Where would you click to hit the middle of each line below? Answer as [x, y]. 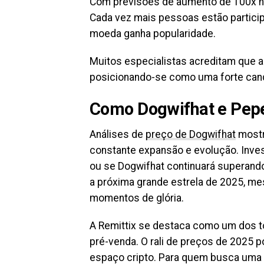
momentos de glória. [137, 198]
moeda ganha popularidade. [153, 33]
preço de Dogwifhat [191, 134]
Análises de [118, 134]
